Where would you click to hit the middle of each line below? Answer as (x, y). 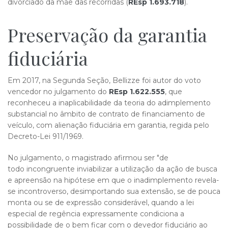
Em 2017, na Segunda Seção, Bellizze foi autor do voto (104, 80)
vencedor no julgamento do (58, 92)
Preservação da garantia (107, 35)
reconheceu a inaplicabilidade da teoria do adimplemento (109, 103)
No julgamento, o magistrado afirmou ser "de (88, 158)
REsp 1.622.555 (137, 92)
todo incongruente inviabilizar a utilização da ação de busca (112, 169)
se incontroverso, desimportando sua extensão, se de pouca (114, 191)
